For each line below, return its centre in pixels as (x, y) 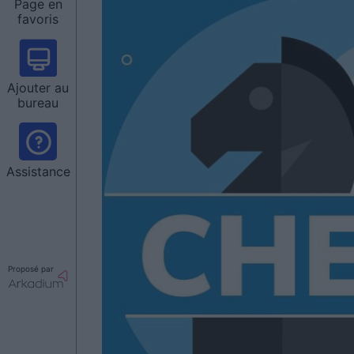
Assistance (38, 171)
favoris (38, 19)
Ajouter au (38, 88)
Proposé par (31, 269)
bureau (38, 103)
